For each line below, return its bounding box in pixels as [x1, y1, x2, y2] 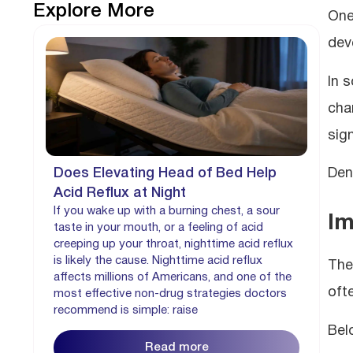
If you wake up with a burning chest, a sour [54, 205, 280, 217]
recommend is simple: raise [54, 304, 198, 316]
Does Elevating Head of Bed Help [54, 166, 277, 180]
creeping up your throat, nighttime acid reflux [54, 238, 293, 250]
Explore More [33, 2, 154, 20]
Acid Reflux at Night [54, 186, 186, 199]
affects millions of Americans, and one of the [54, 271, 292, 283]
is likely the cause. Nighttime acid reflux [54, 255, 262, 266]
